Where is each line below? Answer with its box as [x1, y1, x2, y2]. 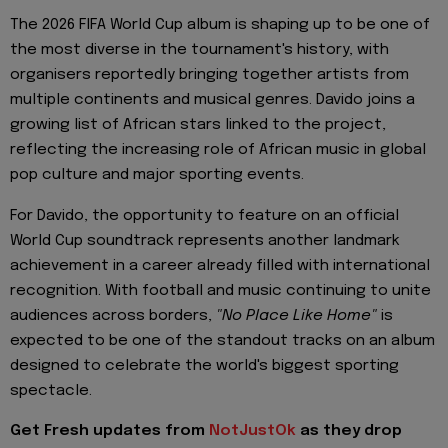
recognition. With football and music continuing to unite [10, 282, 431, 299]
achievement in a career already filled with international [10, 257, 430, 274]
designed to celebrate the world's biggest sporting [10, 357, 399, 374]
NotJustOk [209, 423, 300, 440]
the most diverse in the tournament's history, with [10, 42, 389, 59]
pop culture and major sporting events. [10, 167, 304, 184]
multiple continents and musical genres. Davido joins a [10, 92, 415, 109]
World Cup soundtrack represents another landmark [10, 232, 400, 249]
